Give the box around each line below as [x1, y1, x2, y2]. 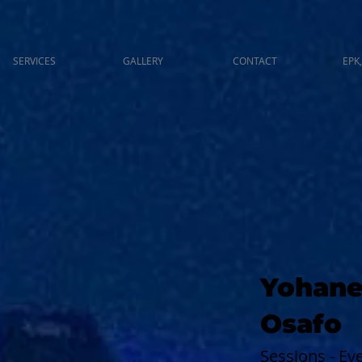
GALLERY [123, 54, 163, 67]
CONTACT [233, 54, 277, 67]
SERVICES [13, 54, 56, 67]
